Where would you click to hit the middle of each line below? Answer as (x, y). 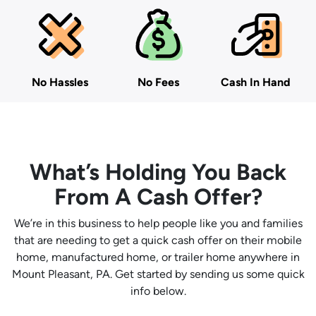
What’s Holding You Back (158, 172)
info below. (158, 291)
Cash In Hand (256, 83)
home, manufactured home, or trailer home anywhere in (158, 257)
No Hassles (60, 83)
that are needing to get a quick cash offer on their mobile (158, 241)
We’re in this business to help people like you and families (158, 224)
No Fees (158, 83)
